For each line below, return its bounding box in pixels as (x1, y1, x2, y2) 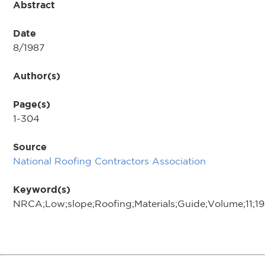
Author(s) (13, 70, 60, 81)
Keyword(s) (13, 184, 70, 195)
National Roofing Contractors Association (13, 156, 206, 166)
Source (13, 141, 47, 152)
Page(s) (13, 99, 50, 109)
